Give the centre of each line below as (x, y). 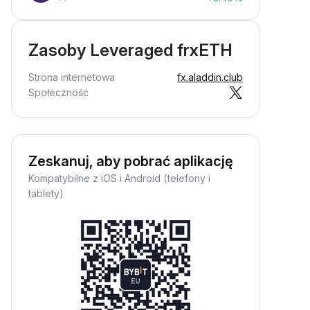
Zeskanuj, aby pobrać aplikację (131, 161)
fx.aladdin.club (210, 77)
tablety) (46, 193)
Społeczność (58, 92)
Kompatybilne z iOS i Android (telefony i (119, 178)
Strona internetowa (72, 77)
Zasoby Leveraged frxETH (130, 50)
